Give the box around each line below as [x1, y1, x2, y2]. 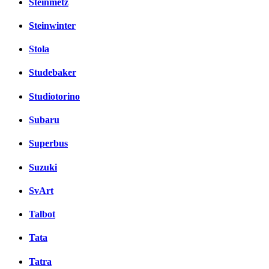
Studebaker [29, 67, 76, 78]
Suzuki [29, 162, 57, 172]
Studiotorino [29, 91, 80, 101]
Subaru [29, 114, 59, 125]
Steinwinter [29, 20, 76, 31]
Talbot [29, 209, 55, 220]
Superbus [29, 138, 68, 149]
